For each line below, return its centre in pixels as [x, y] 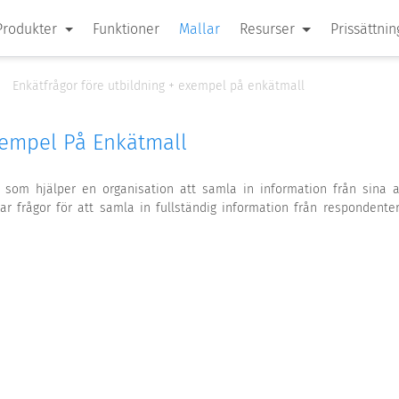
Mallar [200, 29]
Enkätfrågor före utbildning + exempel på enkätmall [159, 86]
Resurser [269, 29]
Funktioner [126, 29]
